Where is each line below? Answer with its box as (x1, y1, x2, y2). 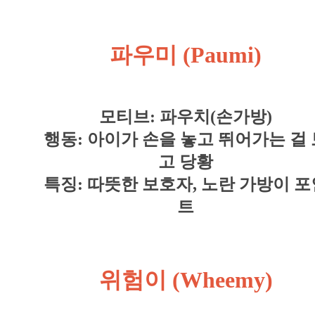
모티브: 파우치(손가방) (99, 107, 272, 126)
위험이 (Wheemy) (98, 266, 273, 292)
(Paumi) (183, 41, 262, 67)
